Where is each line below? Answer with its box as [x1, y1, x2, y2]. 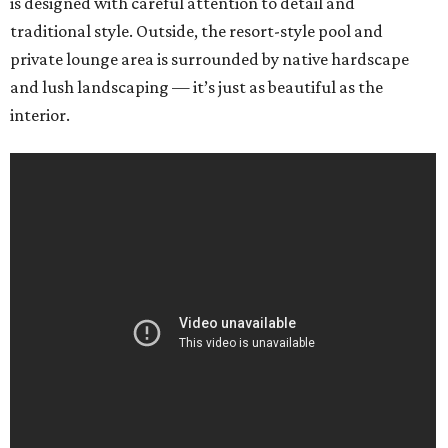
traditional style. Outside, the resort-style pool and [10, 21, 383, 42]
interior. [10, 105, 70, 126]
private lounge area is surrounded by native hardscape [10, 49, 409, 70]
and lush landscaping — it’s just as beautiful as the [10, 77, 383, 98]
